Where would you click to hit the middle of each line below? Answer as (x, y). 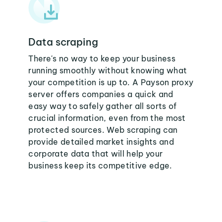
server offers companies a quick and (101, 94)
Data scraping (63, 42)
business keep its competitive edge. (100, 166)
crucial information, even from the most (107, 118)
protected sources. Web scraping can (103, 130)
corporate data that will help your (96, 154)
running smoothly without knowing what (108, 70)
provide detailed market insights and (101, 142)
